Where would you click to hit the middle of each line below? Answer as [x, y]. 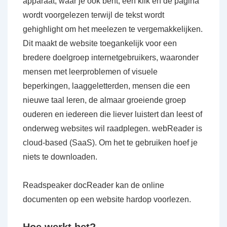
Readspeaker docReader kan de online [93, 185]
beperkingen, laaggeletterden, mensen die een [106, 86]
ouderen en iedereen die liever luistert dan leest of [112, 114]
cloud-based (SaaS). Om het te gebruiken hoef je [110, 143]
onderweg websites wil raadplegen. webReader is [112, 128]
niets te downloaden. [60, 157]
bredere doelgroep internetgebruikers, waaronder [111, 58]
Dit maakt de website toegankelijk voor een [100, 43]
